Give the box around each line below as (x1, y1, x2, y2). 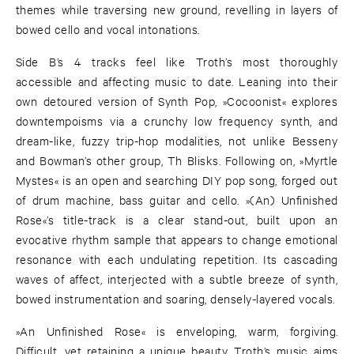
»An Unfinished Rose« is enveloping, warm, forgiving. (16, 323, 338, 339)
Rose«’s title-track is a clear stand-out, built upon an (16, 212, 338, 228)
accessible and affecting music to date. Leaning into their (16, 73, 338, 89)
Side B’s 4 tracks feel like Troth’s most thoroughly (16, 54, 338, 70)
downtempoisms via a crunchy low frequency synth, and (16, 113, 338, 129)
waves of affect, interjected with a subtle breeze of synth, (16, 271, 338, 287)
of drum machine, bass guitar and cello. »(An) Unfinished (16, 192, 338, 208)
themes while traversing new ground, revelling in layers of (16, 2, 338, 17)
